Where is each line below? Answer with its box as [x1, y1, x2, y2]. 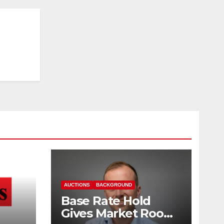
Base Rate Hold [61, 193, 151, 208]
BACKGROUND [96, 181, 132, 187]
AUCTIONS [64, 181, 90, 187]
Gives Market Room [61, 205, 175, 220]
